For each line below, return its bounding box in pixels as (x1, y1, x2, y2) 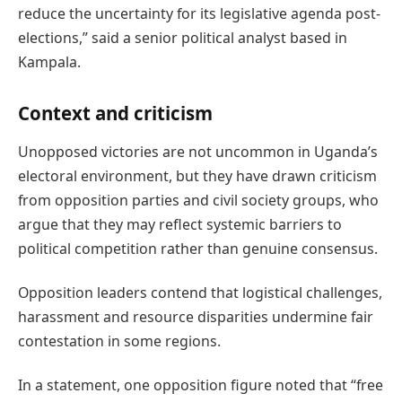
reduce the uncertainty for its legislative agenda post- (18, 3, 380, 23)
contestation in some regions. (18, 331, 221, 352)
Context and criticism (18, 100, 213, 126)
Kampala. (18, 51, 81, 72)
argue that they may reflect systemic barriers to (18, 214, 342, 234)
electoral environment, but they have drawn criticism (18, 165, 377, 186)
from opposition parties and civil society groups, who (18, 189, 379, 210)
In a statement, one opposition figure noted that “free (18, 375, 383, 396)
